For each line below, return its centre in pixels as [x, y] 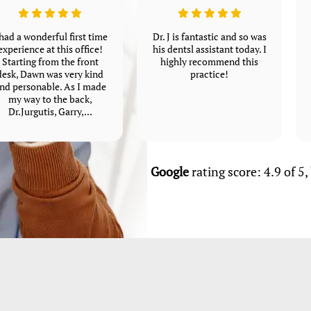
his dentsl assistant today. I [209, 50]
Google [170, 171]
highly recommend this [210, 62]
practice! [210, 75]
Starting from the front [50, 62]
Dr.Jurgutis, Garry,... [50, 112]
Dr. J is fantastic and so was [209, 37]
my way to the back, [50, 100]
